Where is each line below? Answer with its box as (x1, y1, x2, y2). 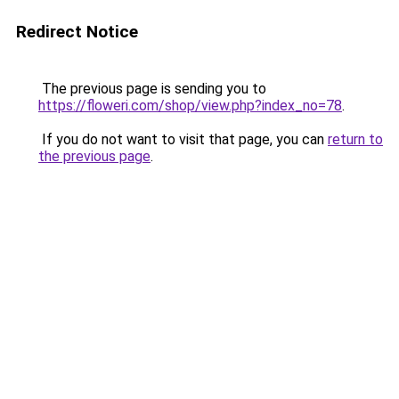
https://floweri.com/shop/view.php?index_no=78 (38, 97, 342, 114)
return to (328, 131, 383, 148)
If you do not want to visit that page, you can (38, 131, 328, 148)
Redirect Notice (16, 21, 138, 42)
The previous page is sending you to (38, 80, 266, 97)
